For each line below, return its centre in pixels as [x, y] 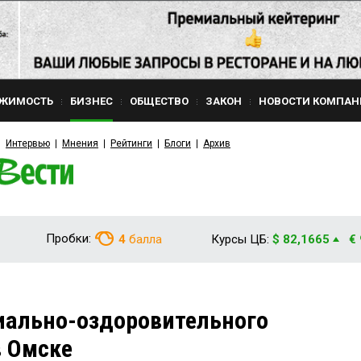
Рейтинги [131, 143]
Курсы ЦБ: [240, 239]
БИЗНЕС [91, 101]
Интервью [28, 143]
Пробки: [68, 239]
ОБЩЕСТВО [159, 101]
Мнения [80, 143]
